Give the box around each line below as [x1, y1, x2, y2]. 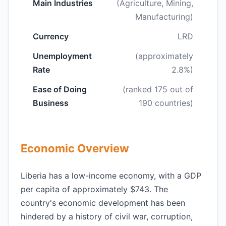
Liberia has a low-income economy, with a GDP [21, 171, 201, 181]
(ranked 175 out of [123, 84, 193, 94]
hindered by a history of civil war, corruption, [21, 211, 193, 221]
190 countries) [139, 98, 193, 108]
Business [33, 98, 69, 108]
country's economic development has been [21, 198, 185, 208]
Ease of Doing [33, 84, 87, 94]
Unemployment [33, 51, 92, 61]
